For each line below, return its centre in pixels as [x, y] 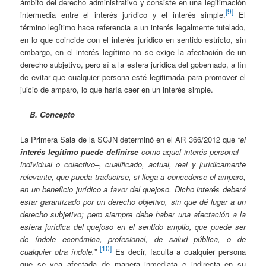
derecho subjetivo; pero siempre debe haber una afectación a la [133, 214]
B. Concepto [53, 115]
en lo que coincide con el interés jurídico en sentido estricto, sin [133, 40]
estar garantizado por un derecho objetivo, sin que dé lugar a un [133, 202]
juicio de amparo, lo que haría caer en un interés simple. [117, 90]
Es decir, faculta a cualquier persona [179, 252]
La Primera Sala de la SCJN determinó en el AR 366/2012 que [129, 140]
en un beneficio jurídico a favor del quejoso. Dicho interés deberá [133, 189]
